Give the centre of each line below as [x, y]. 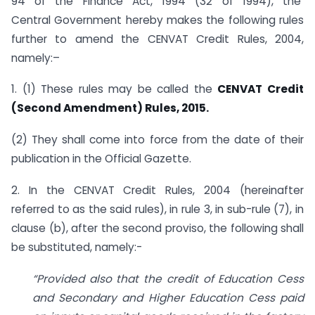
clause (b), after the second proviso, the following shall [157, 229]
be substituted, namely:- [77, 247]
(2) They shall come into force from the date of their [157, 140]
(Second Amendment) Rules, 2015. [110, 108]
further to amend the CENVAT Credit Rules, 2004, [157, 39]
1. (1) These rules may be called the [115, 89]
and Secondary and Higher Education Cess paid [168, 297]
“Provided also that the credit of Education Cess [168, 278]
